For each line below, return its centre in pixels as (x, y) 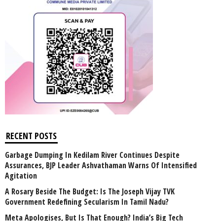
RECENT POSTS (31, 136)
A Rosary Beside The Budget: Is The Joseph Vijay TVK (90, 192)
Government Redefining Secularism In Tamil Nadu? (87, 202)
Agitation (21, 176)
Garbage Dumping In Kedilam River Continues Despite (92, 155)
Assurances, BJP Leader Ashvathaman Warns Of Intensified (101, 166)
